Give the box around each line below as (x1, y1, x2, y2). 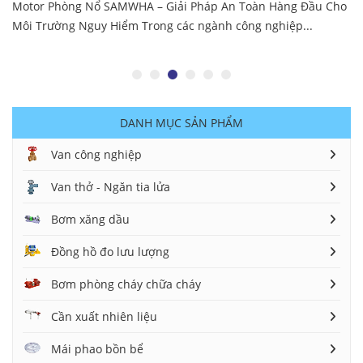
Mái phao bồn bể (51, 340, 143, 357)
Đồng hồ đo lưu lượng (51, 243, 169, 259)
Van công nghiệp (51, 146, 142, 162)
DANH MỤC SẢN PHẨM (120, 114, 243, 130)
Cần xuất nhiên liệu (51, 308, 157, 324)
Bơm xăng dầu (51, 211, 130, 227)
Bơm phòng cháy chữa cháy (51, 275, 201, 292)
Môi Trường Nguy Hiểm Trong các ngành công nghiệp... (12, 17, 313, 33)
